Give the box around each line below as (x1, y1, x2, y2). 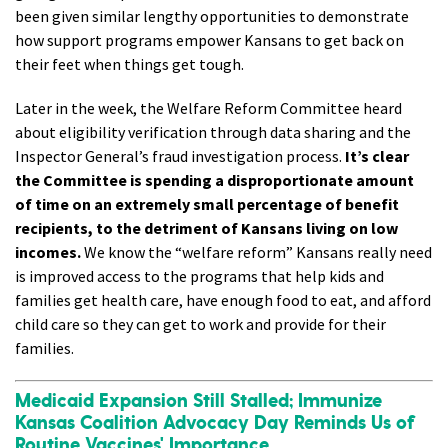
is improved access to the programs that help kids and (15, 266, 384, 287)
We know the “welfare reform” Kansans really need (81, 242, 432, 263)
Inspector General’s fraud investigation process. (15, 146, 345, 167)
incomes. (15, 242, 81, 263)
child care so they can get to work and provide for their (15, 314, 386, 335)
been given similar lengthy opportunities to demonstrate (15, 6, 409, 27)
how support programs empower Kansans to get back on (15, 30, 404, 51)
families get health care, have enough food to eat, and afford (15, 290, 431, 311)
